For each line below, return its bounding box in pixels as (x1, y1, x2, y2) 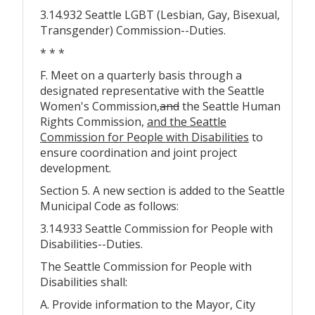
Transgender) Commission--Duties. (40, 22, 226, 38)
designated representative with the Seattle (40, 82, 264, 98)
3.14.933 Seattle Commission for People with (40, 220, 273, 236)
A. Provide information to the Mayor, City (40, 296, 255, 312)
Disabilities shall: (40, 274, 127, 290)
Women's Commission (40, 98, 157, 114)
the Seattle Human (179, 98, 281, 114)
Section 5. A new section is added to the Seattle (40, 182, 285, 198)
